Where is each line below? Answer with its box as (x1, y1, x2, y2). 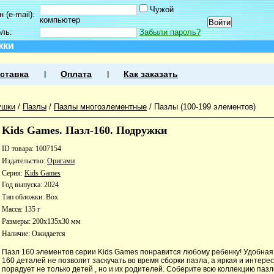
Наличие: (2, 229, 32, 238)
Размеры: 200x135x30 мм (2, 217, 81, 226)
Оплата (61, 70, 92, 79)
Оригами (47, 156, 75, 165)
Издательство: (2, 156, 47, 165)
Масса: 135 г (2, 204, 40, 213)
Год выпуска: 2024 (2, 180, 59, 190)
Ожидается (32, 229, 65, 238)
